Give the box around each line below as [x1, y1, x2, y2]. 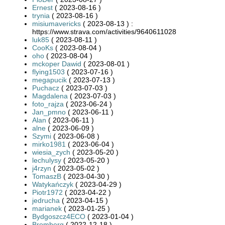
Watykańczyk [32, 180, 73, 188]
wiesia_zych [32, 148, 70, 156]
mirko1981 [32, 140, 66, 148]
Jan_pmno [32, 107, 66, 116]
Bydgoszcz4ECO [32, 212, 85, 220]
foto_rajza [32, 99, 64, 108]
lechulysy [32, 156, 61, 164]
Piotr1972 [32, 188, 63, 196]
